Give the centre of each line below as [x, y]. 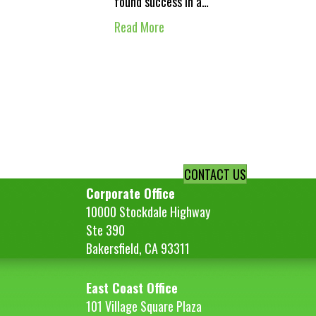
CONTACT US [215, 174]
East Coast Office [132, 288]
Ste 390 [105, 230]
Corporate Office [130, 193]
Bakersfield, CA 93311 [138, 248]
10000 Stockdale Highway [148, 212]
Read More [139, 27]
